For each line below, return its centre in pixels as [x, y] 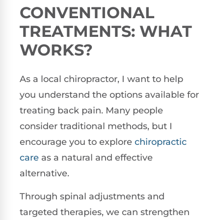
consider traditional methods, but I [96, 126]
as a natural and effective [96, 158]
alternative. [44, 174]
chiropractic [161, 142]
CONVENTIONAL [87, 13]
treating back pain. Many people [91, 111]
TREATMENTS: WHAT [106, 31]
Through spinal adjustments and [92, 196]
